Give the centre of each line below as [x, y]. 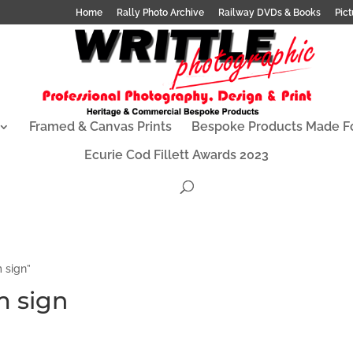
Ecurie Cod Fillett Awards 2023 [176, 155]
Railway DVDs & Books [269, 13]
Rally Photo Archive [160, 13]
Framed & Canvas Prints [100, 126]
